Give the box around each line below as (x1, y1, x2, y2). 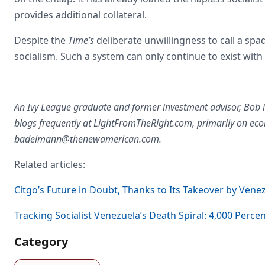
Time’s (68, 33, 94, 47)
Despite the (14, 33, 68, 47)
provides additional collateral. (14, 8, 147, 21)
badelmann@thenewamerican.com (14, 132, 159, 146)
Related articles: (14, 157, 85, 171)
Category (14, 233, 68, 250)
